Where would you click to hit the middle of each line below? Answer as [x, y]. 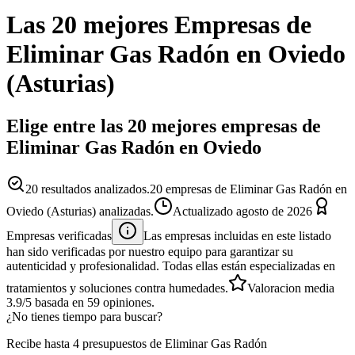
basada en [59, 302]
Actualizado [204, 211]
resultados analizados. [94, 189]
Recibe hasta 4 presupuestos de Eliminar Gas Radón [137, 343]
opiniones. [127, 302]
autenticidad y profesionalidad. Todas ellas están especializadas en [171, 265]
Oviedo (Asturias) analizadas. [80, 211]
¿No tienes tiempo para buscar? [84, 316]
